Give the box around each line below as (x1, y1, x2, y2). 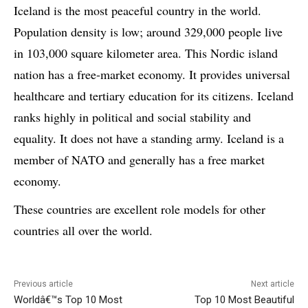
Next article (250, 278, 294, 289)
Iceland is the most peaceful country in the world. (14, 1, 261, 19)
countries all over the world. (14, 221, 153, 239)
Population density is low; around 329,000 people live (14, 23, 283, 40)
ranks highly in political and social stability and (14, 108, 251, 125)
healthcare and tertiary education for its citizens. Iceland (14, 87, 294, 104)
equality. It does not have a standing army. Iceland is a (14, 129, 284, 146)
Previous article (14, 278, 73, 289)
